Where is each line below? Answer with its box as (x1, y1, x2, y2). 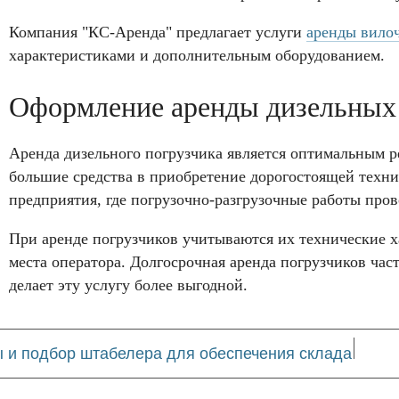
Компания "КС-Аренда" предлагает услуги (9, 23, 306, 41)
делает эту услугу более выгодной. (9, 276, 248, 294)
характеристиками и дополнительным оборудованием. (9, 46, 385, 64)
